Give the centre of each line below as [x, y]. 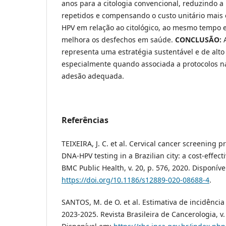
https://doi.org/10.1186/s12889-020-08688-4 [135, 180]
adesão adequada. [93, 76]
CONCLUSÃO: [199, 40]
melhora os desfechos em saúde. [118, 40]
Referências [85, 120]
